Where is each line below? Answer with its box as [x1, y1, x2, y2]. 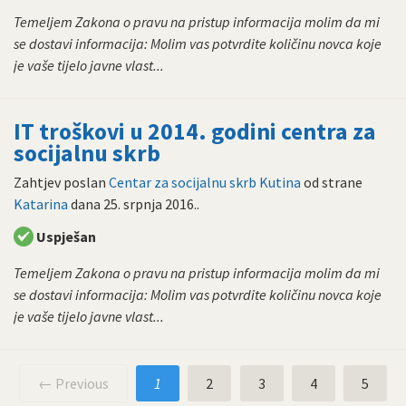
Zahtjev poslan [14, 173, 109, 192]
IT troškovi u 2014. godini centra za [14, 116, 376, 146]
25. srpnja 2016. [103, 195, 197, 214]
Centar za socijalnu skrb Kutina [109, 173, 301, 192]
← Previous [37, 374, 109, 393]
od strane [301, 173, 362, 192]
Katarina [14, 195, 68, 214]
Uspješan [36, 227, 96, 246]
